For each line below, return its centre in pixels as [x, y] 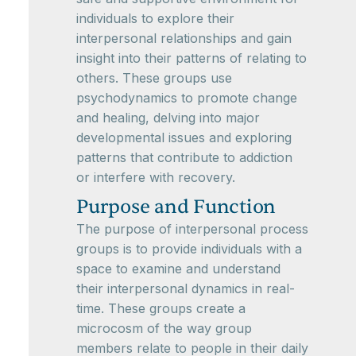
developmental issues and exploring [184, 137]
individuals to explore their [155, 18]
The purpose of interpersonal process [192, 229]
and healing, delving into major [168, 118]
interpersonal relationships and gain [184, 38]
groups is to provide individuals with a [189, 249]
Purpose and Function [176, 207]
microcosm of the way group [164, 328]
